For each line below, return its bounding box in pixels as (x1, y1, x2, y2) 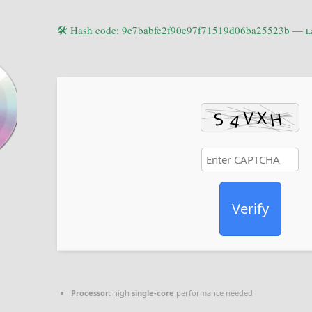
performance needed (174, 287, 253, 298)
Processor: (71, 287, 111, 298)
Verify (231, 198, 269, 218)
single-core (132, 287, 174, 298)
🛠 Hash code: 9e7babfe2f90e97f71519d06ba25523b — (57, 23, 306, 37)
